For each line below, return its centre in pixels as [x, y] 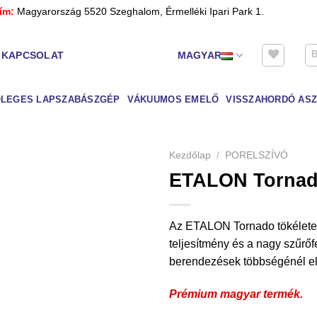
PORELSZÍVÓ [257, 155]
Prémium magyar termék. [236, 294]
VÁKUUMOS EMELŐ [173, 99]
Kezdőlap [190, 155]
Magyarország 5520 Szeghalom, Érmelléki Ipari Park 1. [140, 11]
